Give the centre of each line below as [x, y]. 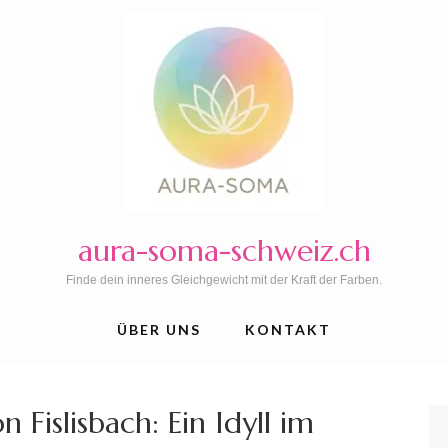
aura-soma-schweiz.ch [224, 250]
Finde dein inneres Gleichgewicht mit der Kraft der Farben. [224, 279]
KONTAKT [288, 329]
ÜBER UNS [159, 329]
